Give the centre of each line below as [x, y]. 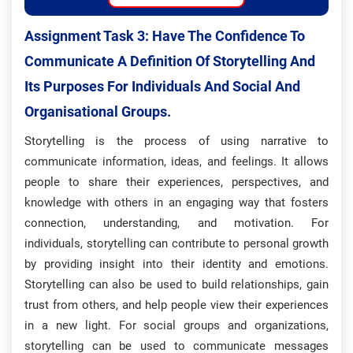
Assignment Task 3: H [93, 36]
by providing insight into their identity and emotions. [176, 264]
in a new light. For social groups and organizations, [176, 325]
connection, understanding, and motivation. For [176, 223]
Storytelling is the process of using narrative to [176, 141]
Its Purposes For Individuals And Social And [162, 86]
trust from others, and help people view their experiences [176, 305]
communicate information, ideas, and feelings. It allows [176, 162]
